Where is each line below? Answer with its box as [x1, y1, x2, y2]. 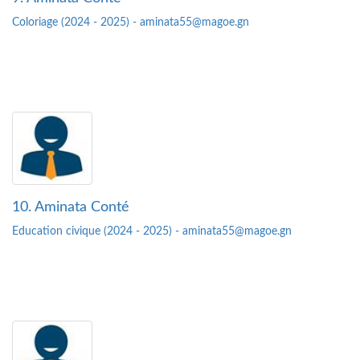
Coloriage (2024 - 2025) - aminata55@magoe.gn [12, 17, 249, 29]
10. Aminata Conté [12, 200, 129, 215]
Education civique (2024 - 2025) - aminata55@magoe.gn [12, 226, 292, 238]
